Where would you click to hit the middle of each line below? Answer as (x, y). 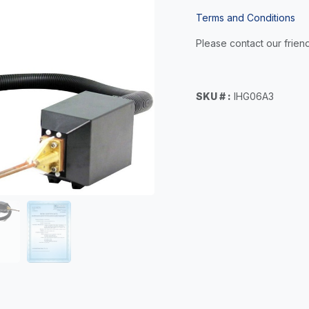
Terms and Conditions (246, 18)
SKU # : (213, 96)
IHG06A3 (254, 96)
